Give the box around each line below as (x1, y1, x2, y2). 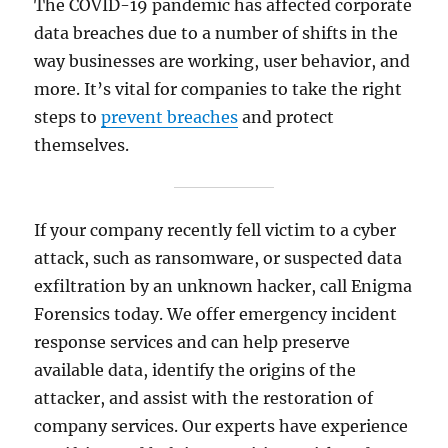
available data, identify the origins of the (34, 359, 357, 380)
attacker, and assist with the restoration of (34, 387, 374, 408)
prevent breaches (101, 106, 239, 127)
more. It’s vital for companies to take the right (34, 78, 403, 99)
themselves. (34, 134, 130, 155)
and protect (238, 106, 335, 127)
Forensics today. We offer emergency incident (34, 303, 398, 324)
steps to (34, 106, 102, 127)
